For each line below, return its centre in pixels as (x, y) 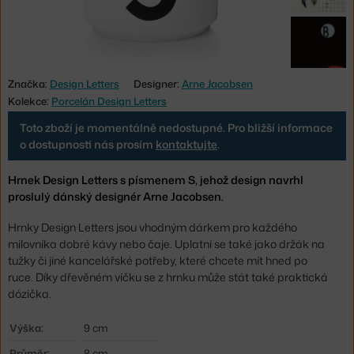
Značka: (29, 83)
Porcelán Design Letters (109, 101)
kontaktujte (186, 144)
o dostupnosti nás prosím (88, 144)
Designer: (158, 83)
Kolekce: (30, 101)
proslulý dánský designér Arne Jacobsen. (116, 196)
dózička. (30, 294)
